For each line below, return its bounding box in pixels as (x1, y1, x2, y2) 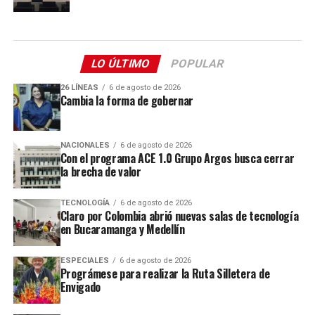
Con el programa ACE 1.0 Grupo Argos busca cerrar (60, 149, 295, 167)
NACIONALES (60, 140, 110, 150)
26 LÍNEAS (60, 83, 98, 92)
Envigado (60, 278, 101, 295)
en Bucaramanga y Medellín (60, 220, 185, 238)
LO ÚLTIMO (89, 57, 152, 70)
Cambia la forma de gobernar (60, 92, 193, 109)
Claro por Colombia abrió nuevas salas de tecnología (60, 207, 299, 224)
